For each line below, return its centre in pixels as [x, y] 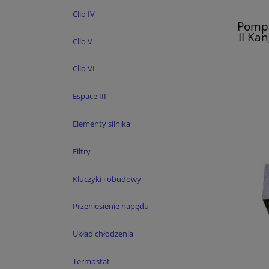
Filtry [82, 151]
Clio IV [84, 14]
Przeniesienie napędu [111, 206]
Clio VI [84, 69]
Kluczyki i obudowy [107, 179]
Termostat [91, 261]
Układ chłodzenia [103, 234]
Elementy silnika [101, 124]
